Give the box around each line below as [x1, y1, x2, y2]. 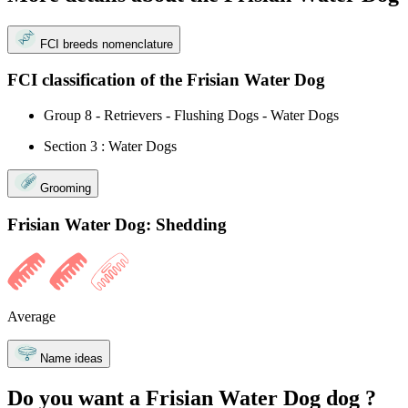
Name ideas [40, 351, 103, 365]
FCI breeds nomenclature [40, 36, 173, 51]
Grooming [40, 181, 91, 196]
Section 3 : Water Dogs [44, 138, 177, 155]
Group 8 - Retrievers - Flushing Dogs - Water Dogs [44, 107, 339, 124]
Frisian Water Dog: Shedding [7, 214, 227, 234]
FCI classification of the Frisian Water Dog [7, 70, 325, 90]
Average [7, 308, 56, 324]
